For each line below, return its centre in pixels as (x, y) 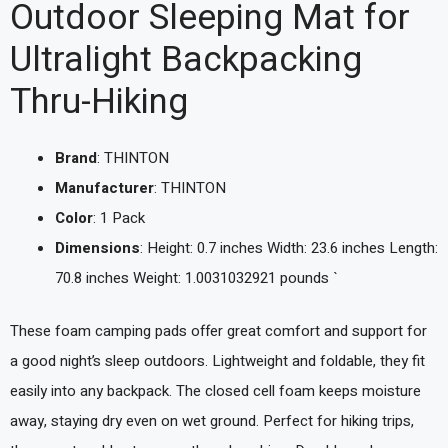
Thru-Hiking (99, 102)
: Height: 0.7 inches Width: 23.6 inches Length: (289, 248)
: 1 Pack (119, 218)
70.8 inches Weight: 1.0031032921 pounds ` (196, 278)
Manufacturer (104, 188)
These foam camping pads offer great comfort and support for (218, 330)
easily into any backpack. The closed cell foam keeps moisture (215, 390)
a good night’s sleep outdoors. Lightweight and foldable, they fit (217, 360)
